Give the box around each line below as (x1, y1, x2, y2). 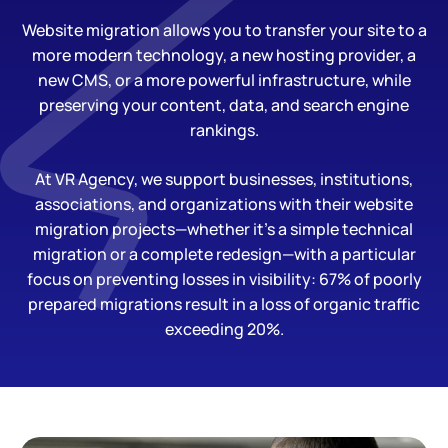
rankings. (189, 119, 259, 141)
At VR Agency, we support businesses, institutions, (35, 168, 413, 190)
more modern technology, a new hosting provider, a (32, 44, 416, 66)
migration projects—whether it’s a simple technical (35, 218, 413, 240)
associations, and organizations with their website (35, 193, 413, 215)
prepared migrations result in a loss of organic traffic (28, 293, 420, 315)
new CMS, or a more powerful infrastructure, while (37, 69, 411, 91)
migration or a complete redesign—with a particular (32, 243, 416, 265)
